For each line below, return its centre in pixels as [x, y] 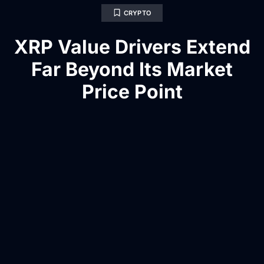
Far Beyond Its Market [132, 69]
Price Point [132, 91]
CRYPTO [137, 13]
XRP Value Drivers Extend [132, 47]
